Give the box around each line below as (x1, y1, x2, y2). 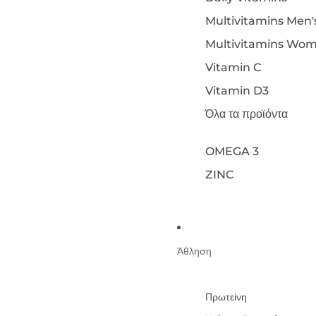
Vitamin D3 (205, 84, 269, 97)
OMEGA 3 (205, 145, 259, 158)
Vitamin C (205, 61, 261, 74)
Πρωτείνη (205, 291, 247, 303)
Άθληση (176, 244, 212, 257)
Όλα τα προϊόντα (205, 107, 288, 121)
